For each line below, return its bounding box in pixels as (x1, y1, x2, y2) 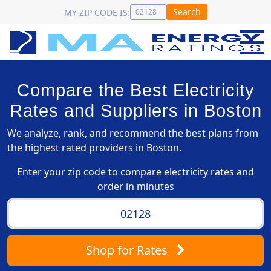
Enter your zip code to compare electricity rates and (17, 165, 254, 178)
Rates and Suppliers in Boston (9, 101, 262, 120)
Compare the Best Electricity (16, 80, 255, 100)
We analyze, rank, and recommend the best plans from (7, 126, 258, 140)
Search (172, 6, 201, 18)
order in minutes (97, 180, 174, 193)
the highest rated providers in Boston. (7, 141, 181, 154)
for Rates (117, 242, 168, 258)
